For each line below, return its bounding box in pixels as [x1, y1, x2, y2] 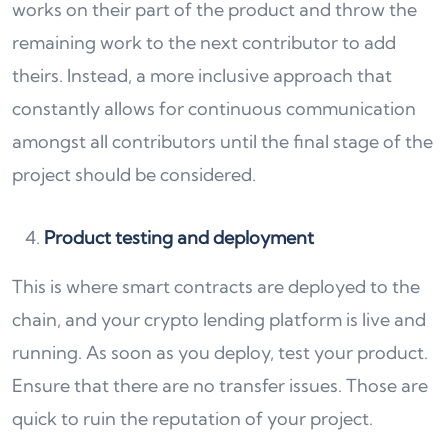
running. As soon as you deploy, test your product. [12, 340, 428, 364]
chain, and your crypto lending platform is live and [12, 307, 426, 331]
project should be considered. [12, 162, 256, 186]
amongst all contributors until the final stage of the [12, 129, 433, 153]
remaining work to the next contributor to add [12, 30, 396, 54]
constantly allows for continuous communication [12, 96, 416, 120]
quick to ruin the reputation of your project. [12, 406, 373, 430]
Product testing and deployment [44, 225, 318, 249]
